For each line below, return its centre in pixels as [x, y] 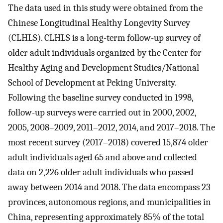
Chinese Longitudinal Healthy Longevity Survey [99, 23]
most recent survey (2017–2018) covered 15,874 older [108, 143]
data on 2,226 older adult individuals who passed [101, 172]
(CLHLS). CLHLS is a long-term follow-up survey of [104, 38]
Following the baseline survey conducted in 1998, [101, 98]
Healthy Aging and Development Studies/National [104, 68]
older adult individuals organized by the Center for [105, 53]
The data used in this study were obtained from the [105, 8]
